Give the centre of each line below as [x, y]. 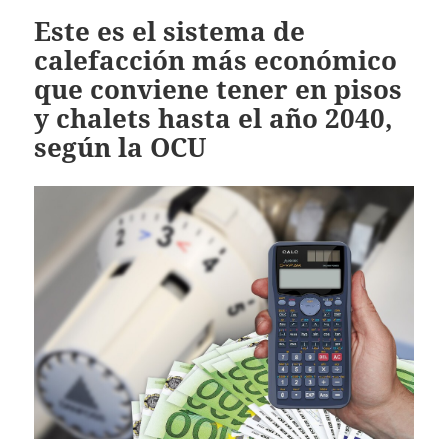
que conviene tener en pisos [218, 89]
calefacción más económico [216, 60]
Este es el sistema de [170, 31]
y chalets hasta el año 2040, [214, 118]
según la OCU [120, 147]
